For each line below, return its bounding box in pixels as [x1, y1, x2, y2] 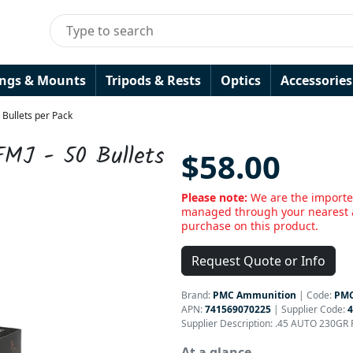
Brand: [181, 288, 213, 302]
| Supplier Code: [271, 303, 347, 316]
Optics [221, 72, 261, 89]
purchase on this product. [181, 218, 318, 233]
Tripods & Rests [106, 72, 201, 89]
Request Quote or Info [191, 252, 325, 269]
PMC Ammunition [213, 288, 296, 302]
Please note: [181, 190, 251, 205]
